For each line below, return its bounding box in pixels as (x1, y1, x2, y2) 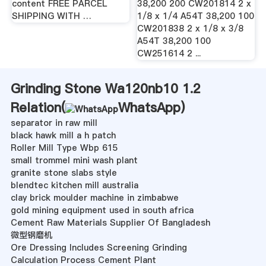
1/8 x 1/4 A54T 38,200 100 (137, 10, 255, 23)
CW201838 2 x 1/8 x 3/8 (137, 23, 244, 35)
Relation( (10, 99, 65, 117)
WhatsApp (118, 99, 180, 117)
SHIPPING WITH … (11, 10, 91, 23)
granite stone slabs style (10, 167, 117, 179)
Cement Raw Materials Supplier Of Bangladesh (10, 217, 210, 229)
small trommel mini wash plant (10, 154, 138, 167)
